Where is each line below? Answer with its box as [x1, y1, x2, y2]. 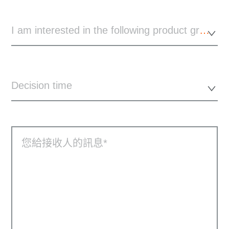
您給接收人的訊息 [21, 138, 104, 149]
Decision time [11, 80, 73, 91]
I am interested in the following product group [199, 25, 210, 36]
